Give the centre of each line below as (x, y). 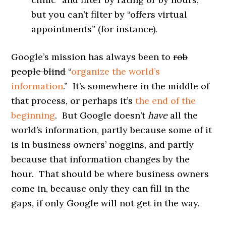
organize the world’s (116, 71)
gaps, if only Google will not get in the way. (106, 203)
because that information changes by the (101, 159)
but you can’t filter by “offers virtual (109, 14)
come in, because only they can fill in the (101, 188)
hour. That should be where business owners (110, 174)
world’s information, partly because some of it (112, 130)
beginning (33, 115)
